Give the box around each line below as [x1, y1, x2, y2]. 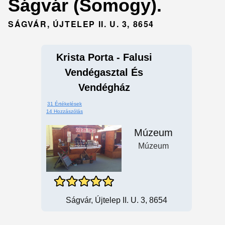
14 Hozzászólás [46, 108, 83, 114]
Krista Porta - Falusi [56, 52, 152, 63]
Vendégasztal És [65, 67, 143, 78]
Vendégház [78, 82, 130, 93]
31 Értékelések [47, 101, 82, 106]
